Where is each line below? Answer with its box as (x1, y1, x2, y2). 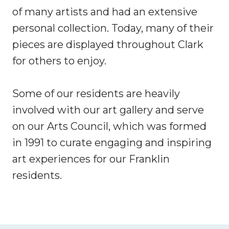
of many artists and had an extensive (12, 5, 197, 18)
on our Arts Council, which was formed (12, 120, 207, 132)
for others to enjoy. (12, 54, 106, 67)
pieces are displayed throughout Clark (12, 38, 203, 51)
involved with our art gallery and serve (12, 103, 204, 116)
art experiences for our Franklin (12, 152, 170, 165)
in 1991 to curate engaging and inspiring (12, 136, 212, 149)
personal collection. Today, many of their (12, 21, 214, 34)
